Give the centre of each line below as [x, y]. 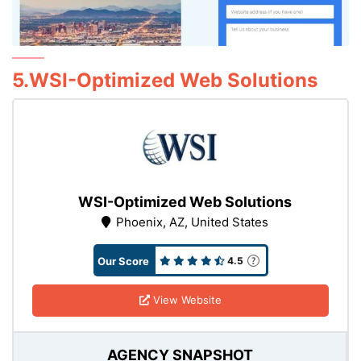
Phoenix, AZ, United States [192, 222]
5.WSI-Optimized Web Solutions [165, 80]
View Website [186, 300]
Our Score [123, 261]
